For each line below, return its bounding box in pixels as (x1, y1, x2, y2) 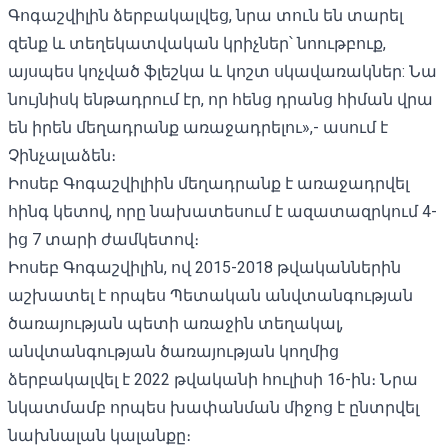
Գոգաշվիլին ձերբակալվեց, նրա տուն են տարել (8, 5, 403, 25)
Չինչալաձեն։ (8, 145, 116, 165)
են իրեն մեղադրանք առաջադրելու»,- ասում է (8, 117, 388, 137)
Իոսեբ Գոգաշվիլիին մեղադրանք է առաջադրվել (8, 173, 409, 193)
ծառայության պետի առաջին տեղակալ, (8, 313, 343, 333)
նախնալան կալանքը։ (8, 425, 191, 445)
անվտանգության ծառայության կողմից (8, 341, 339, 361)
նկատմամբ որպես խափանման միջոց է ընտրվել (8, 397, 419, 417)
